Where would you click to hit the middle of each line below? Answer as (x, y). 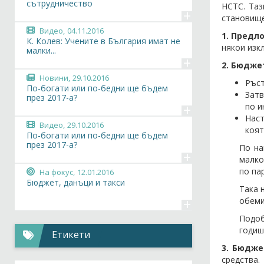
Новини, (55, 78)
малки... (41, 50)
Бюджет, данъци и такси (76, 182)
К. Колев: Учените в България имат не (103, 41)
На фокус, (57, 172)
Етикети (71, 235)
